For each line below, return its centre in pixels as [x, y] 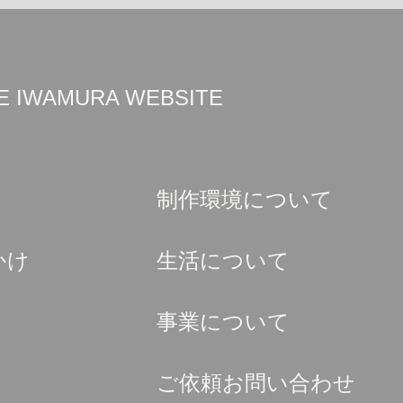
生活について [223, 260]
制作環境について [245, 199]
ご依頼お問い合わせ [256, 383]
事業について [223, 322]
